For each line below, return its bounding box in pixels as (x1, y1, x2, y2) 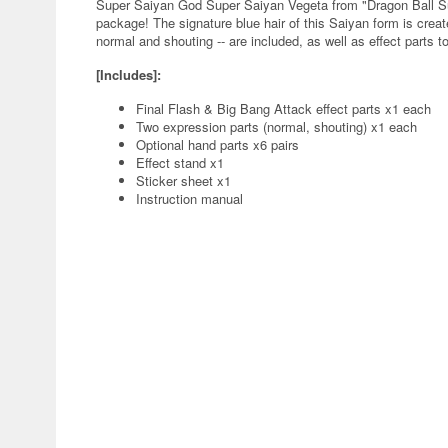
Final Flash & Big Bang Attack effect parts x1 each (136, 99, 431, 118)
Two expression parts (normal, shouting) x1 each (136, 117, 417, 136)
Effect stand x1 (136, 153, 224, 172)
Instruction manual (136, 189, 243, 208)
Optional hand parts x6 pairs (136, 135, 299, 154)
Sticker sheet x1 (136, 171, 231, 190)
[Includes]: (96, 65, 161, 84)
